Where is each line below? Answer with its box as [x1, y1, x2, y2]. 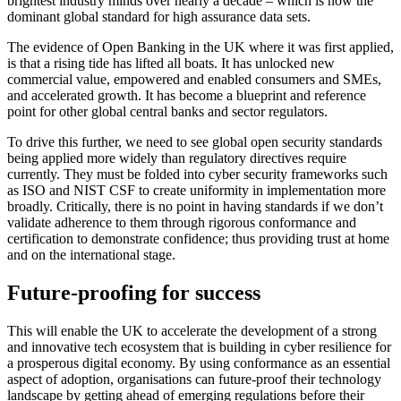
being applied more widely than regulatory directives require [7, 150, 346, 166]
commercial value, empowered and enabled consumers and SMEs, [7, 72, 381, 88]
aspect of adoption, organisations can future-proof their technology [7, 371, 381, 388]
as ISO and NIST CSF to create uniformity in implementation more [7, 183, 386, 199]
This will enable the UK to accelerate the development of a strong [7, 323, 377, 339]
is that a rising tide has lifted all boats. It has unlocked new [7, 55, 335, 72]
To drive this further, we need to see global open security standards [7, 134, 382, 150]
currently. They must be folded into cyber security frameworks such [7, 166, 388, 183]
